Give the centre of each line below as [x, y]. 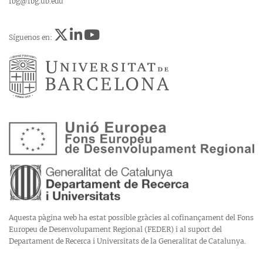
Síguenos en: [31, 37]
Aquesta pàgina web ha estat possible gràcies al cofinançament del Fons [131, 218]
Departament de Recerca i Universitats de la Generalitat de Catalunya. [127, 241]
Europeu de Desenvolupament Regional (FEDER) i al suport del [115, 230]
